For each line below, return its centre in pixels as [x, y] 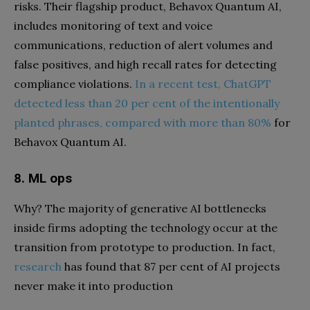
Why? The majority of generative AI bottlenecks [140, 208]
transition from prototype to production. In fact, [145, 247]
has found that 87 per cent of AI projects [171, 266]
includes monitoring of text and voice [113, 26]
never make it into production [93, 286]
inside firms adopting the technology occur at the [146, 228]
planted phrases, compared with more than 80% [143, 122]
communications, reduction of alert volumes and [143, 45]
